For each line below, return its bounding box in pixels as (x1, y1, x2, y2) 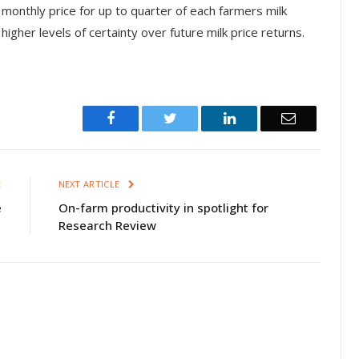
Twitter (175, 111, 218, 126)
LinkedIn (234, 111, 288, 126)
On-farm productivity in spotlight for (58, 200, 268, 216)
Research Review (58, 217, 156, 234)
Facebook (114, 111, 171, 126)
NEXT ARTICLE (58, 178, 123, 191)
